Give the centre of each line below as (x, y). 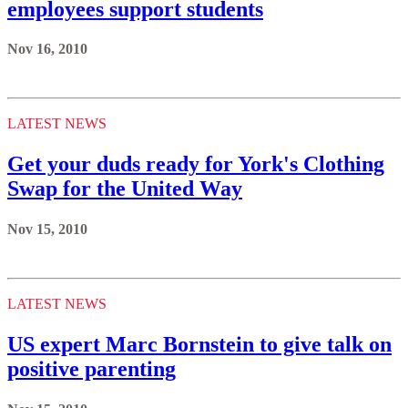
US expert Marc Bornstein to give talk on (199, 345)
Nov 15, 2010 (47, 229)
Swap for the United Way (125, 189)
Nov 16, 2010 (47, 49)
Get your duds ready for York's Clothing (196, 164)
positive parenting (92, 369)
